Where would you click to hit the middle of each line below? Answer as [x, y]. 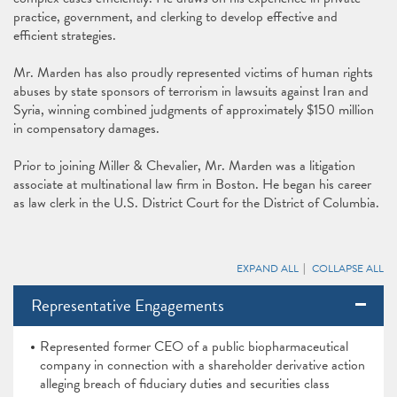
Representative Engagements [128, 305]
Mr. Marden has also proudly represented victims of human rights [193, 73]
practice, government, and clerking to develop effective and [175, 17]
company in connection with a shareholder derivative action [202, 365]
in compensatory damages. [88, 128]
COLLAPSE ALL [348, 269]
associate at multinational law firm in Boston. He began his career [192, 184]
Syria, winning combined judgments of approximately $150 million [194, 110]
